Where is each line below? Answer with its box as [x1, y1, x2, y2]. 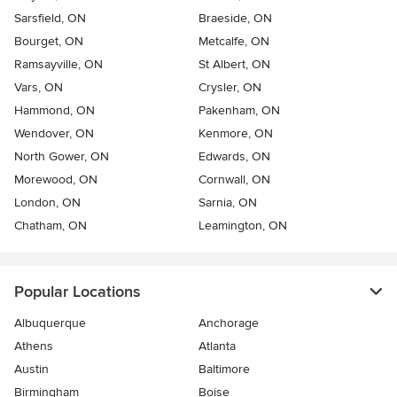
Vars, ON [14, 79, 63, 95]
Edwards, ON [198, 148, 270, 164]
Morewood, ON [14, 171, 97, 187]
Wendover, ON [14, 125, 94, 141]
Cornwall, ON [198, 171, 270, 187]
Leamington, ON [198, 217, 287, 233]
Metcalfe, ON [198, 33, 269, 49]
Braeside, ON [198, 10, 272, 26]
